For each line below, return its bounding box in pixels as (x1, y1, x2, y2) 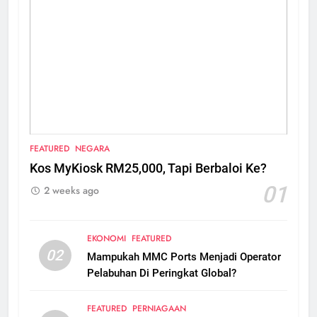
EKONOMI (86, 232, 126, 246)
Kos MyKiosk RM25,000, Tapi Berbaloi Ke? (30, 161, 267, 176)
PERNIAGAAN (132, 302, 186, 316)
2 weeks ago (44, 183, 99, 198)
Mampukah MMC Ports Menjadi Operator (86, 250, 281, 264)
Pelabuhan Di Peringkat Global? (86, 267, 236, 280)
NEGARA (75, 142, 110, 156)
